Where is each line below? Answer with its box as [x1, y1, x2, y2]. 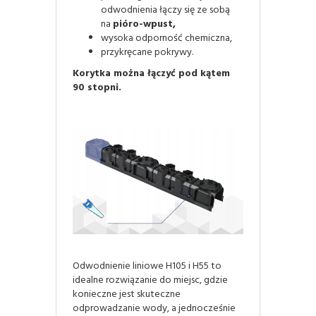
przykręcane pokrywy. [101, 44, 193, 61]
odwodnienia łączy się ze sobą [101, 1, 230, 18]
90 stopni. [73, 79, 121, 96]
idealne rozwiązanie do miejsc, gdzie [73, 272, 228, 289]
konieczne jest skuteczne [73, 286, 181, 303]
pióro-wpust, [113, 16, 176, 32]
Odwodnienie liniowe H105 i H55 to [73, 258, 221, 275]
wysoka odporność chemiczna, [101, 30, 232, 47]
